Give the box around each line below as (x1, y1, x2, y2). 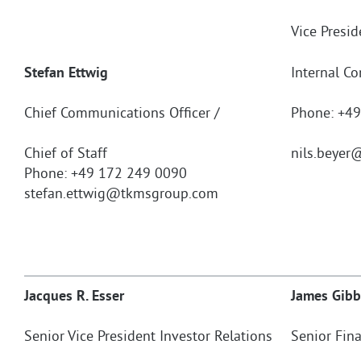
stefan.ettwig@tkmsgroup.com (24, 185, 218, 204)
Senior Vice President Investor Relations (24, 328, 272, 347)
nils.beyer (291, 144, 351, 164)
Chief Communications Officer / (24, 104, 219, 123)
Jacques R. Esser (24, 288, 124, 307)
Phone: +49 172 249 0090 (24, 164, 187, 184)
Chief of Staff (24, 144, 107, 164)
